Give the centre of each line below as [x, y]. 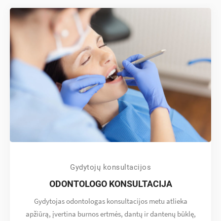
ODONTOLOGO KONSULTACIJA [110, 184]
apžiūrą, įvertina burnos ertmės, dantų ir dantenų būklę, [110, 214]
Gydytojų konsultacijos [110, 167]
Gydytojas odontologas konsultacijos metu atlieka [110, 201]
